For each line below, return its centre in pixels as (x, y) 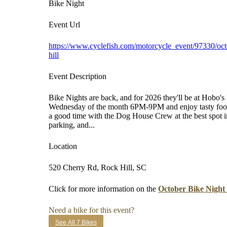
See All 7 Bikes (76, 222)
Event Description (78, 76)
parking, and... (72, 125)
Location (63, 146)
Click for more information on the (103, 189)
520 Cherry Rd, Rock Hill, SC (98, 167)
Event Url (64, 25)
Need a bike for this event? (91, 210)
